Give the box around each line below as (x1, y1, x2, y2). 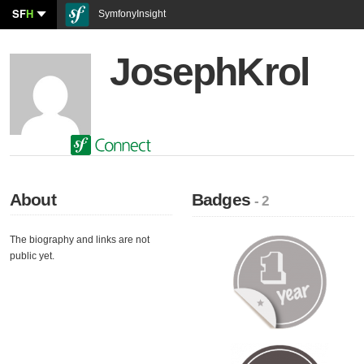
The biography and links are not (10, 234, 149, 245)
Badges (192, 190, 255, 209)
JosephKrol (110, 50, 309, 93)
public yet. (10, 250, 54, 262)
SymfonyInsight (96, 8, 166, 19)
